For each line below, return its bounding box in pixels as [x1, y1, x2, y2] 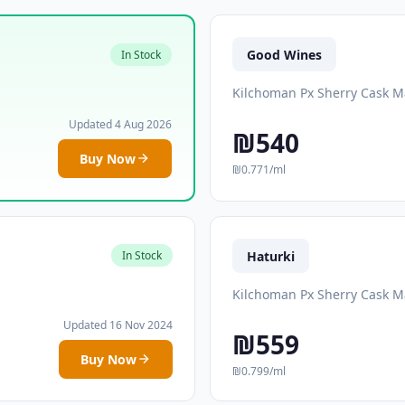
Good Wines [247, 45, 322, 63]
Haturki [247, 247, 295, 265]
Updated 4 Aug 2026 [69, 116, 172, 132]
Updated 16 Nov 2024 [63, 316, 173, 333]
